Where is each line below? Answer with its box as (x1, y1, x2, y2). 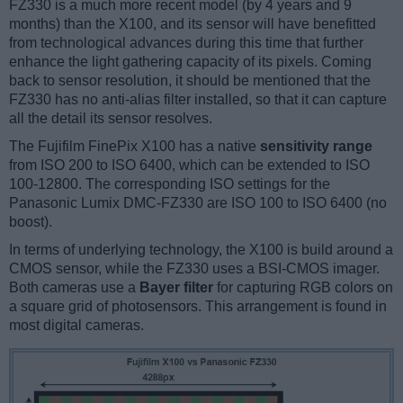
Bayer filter (139, 280, 213, 296)
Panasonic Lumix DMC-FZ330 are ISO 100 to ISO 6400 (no (9, 195, 387, 211)
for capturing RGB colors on (213, 280, 393, 296)
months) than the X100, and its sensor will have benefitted (9, 16, 376, 32)
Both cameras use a (9, 280, 139, 296)
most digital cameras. (9, 318, 144, 334)
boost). (9, 214, 52, 230)
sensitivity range (260, 139, 372, 155)
